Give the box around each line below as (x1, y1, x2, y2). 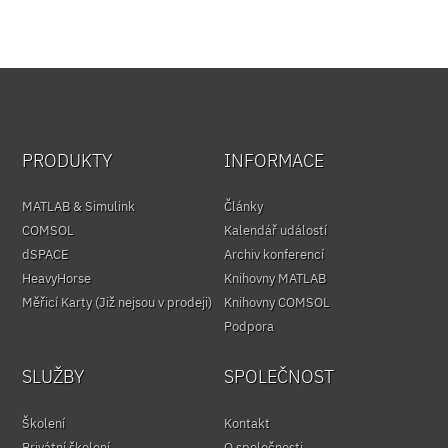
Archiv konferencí (224, 246, 324, 264)
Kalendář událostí (224, 222, 327, 240)
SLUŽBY (22, 365, 85, 389)
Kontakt (224, 415, 270, 433)
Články (224, 198, 263, 216)
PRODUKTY (22, 148, 113, 172)
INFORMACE (224, 148, 324, 172)
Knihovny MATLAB (224, 270, 326, 288)
